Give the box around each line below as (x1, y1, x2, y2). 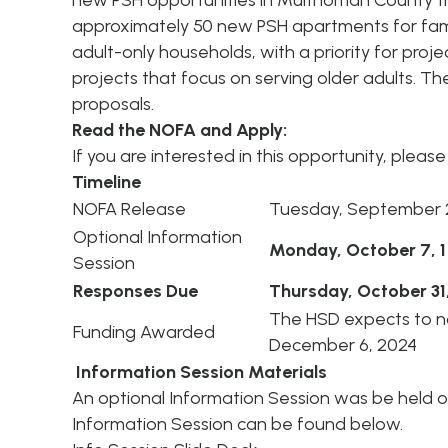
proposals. (72, 93, 158, 115)
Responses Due (73, 280, 198, 302)
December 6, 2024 (269, 334, 417, 356)
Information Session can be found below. (72, 413, 407, 435)
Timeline (72, 171, 141, 193)
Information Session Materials (76, 361, 331, 383)
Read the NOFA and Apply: (72, 119, 287, 141)
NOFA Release (73, 198, 186, 220)
